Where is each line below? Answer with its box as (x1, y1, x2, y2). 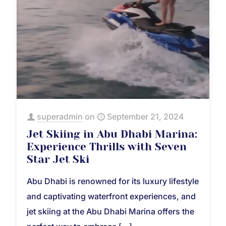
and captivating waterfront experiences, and (27, 191, 196, 201)
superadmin (37, 111, 83, 122)
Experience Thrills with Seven (27, 140, 187, 153)
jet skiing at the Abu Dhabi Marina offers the (27, 206, 194, 216)
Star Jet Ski (27, 153, 89, 165)
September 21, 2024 (107, 111, 184, 122)
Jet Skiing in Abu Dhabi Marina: (27, 128, 197, 140)
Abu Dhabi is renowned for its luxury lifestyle (27, 176, 199, 186)
